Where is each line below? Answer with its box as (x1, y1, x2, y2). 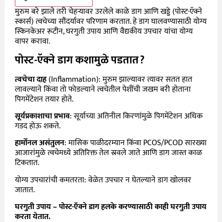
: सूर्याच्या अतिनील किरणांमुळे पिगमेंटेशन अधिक (70, 110, 203, 123)
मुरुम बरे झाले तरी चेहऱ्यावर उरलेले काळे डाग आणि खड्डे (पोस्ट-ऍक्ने (15, 5, 203, 19)
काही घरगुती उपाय (155, 200, 207, 214)
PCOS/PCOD (143, 136, 185, 150)
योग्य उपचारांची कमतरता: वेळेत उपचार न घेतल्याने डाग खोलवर (15, 173, 192, 187)
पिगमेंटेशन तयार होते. (15, 92, 74, 106)
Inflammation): (51, 72, 103, 86)
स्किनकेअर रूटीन (15, 25, 63, 39)
